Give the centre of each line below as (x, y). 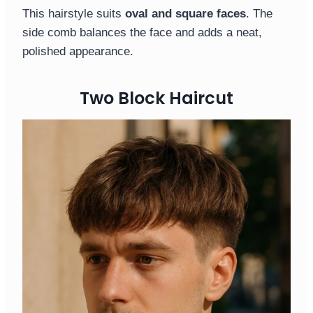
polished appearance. (78, 52)
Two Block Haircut (156, 99)
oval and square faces (185, 14)
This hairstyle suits (74, 14)
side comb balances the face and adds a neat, (142, 33)
